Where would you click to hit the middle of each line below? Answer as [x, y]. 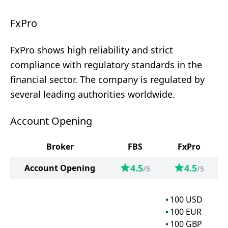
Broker [60, 147]
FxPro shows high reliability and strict [92, 50]
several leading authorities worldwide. [93, 94]
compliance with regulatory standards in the [106, 65]
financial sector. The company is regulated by [107, 79]
